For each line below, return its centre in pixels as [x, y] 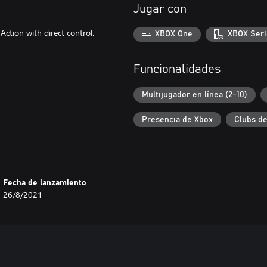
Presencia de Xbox [177, 119]
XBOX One [174, 34]
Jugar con [160, 9]
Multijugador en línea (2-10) [195, 94]
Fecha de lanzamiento [45, 183]
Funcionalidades [177, 69]
